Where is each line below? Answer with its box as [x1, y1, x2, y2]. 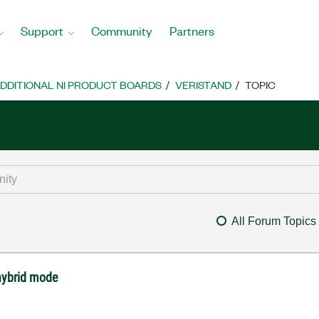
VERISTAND [175, 78, 231, 92]
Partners [169, 22, 214, 38]
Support [21, 22, 63, 38]
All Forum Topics [231, 215, 316, 227]
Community [91, 22, 152, 38]
